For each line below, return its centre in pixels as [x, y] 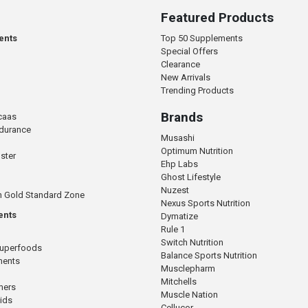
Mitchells [178, 281]
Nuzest [175, 190]
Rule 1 [173, 229]
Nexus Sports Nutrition [205, 203]
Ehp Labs [179, 164]
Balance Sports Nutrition [209, 255]
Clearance [180, 64]
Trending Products [197, 90]
